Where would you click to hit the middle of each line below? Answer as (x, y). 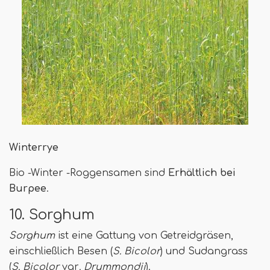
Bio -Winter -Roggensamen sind (89, 173)
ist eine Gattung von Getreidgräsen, (144, 236)
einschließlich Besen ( (61, 252)
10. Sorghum (52, 215)
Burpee (28, 189)
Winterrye (34, 148)
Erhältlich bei (202, 173)
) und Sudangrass (204, 252)
